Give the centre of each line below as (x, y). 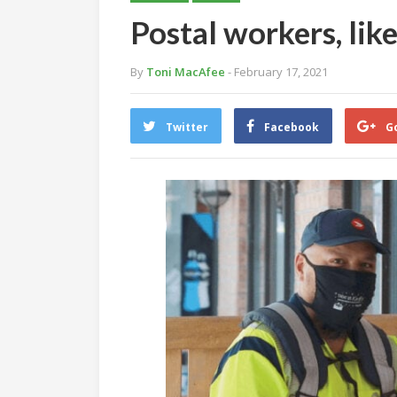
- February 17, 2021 (278, 72)
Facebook (292, 127)
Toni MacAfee (186, 72)
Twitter (187, 127)
